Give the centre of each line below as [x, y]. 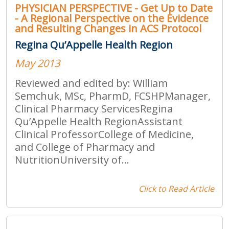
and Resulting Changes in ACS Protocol [108, 28]
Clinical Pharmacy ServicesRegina [94, 108]
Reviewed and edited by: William [91, 83]
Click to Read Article [176, 188]
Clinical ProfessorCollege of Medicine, [104, 134]
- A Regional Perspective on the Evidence [112, 18]
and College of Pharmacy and [85, 147]
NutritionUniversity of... [72, 159]
